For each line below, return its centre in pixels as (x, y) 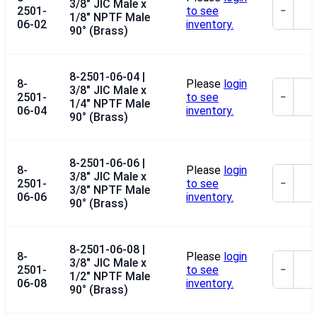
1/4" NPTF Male (110, 103)
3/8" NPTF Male (110, 190)
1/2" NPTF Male (110, 276)
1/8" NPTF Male (110, 17)
